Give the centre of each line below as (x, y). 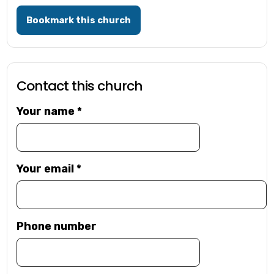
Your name (47, 112)
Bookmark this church (79, 20)
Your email (47, 169)
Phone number (57, 227)
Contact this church (80, 86)
